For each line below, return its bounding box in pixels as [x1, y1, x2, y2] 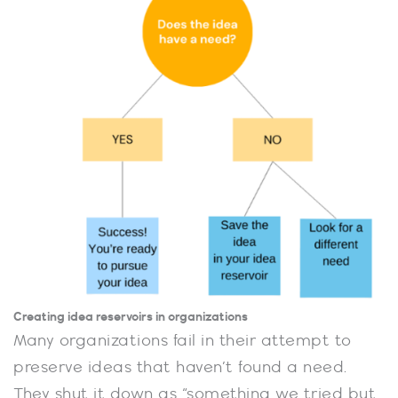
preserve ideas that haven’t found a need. [13, 359, 347, 378]
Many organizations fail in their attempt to [13, 332, 352, 351]
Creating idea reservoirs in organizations [13, 310, 248, 325]
